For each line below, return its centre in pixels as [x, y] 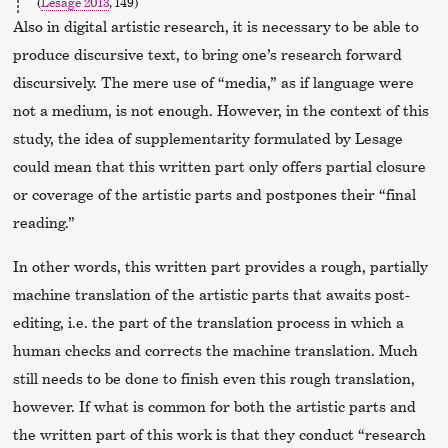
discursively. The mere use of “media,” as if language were [214, 83]
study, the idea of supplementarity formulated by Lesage [208, 139]
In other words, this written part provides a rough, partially [221, 267]
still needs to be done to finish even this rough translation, [214, 379]
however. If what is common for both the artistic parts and [215, 407]
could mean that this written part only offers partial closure [220, 167]
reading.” [44, 223]
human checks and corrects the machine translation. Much [216, 351]
